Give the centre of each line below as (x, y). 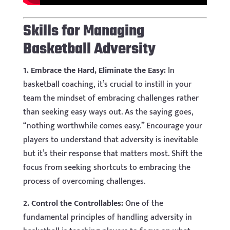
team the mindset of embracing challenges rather (111, 98)
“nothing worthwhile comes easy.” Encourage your (112, 126)
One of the (143, 203)
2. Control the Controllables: (73, 203)
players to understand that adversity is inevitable (110, 140)
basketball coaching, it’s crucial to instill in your (107, 84)
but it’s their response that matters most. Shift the (112, 154)
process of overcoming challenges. (84, 181)
